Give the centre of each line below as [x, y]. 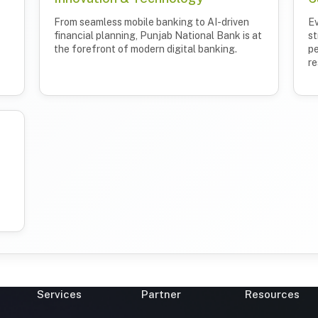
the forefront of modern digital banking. [146, 49]
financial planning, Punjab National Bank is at [158, 35]
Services [59, 294]
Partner [161, 294]
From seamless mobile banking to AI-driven [152, 22]
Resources [273, 294]
